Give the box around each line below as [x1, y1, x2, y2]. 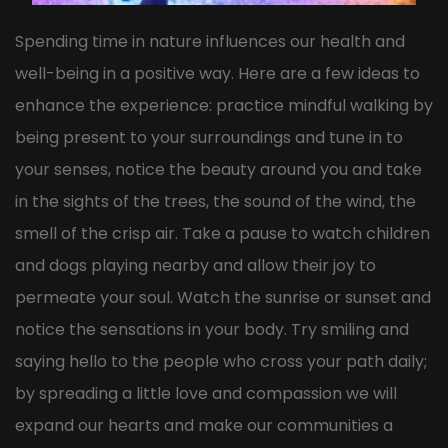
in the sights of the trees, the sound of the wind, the [15, 189, 416, 213]
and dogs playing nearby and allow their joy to [15, 253, 376, 277]
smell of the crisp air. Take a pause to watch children [15, 221, 430, 245]
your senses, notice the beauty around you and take [15, 157, 422, 181]
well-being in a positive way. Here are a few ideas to [15, 61, 420, 85]
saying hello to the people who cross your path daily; [15, 349, 427, 373]
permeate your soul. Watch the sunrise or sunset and [15, 285, 431, 309]
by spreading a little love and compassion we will [15, 381, 397, 405]
